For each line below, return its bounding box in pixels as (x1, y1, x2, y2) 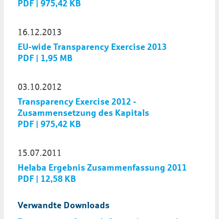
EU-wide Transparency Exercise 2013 (18, 42, 167, 52)
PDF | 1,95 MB (18, 53, 73, 63)
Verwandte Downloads (18, 200, 109, 210)
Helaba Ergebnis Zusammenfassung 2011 (18, 163, 187, 173)
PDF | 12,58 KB (18, 174, 76, 184)
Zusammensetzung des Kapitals (18, 108, 149, 118)
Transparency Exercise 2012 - (18, 97, 136, 107)
